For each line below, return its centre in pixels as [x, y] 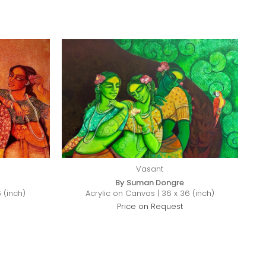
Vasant [150, 169]
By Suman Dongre [150, 183]
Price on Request [150, 206]
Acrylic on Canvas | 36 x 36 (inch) [150, 193]
